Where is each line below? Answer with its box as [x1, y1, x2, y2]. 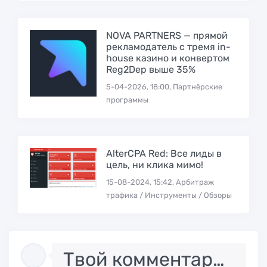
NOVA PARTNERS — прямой [105, 30, 228, 42]
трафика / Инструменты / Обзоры [105, 190, 232, 200]
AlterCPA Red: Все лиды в [105, 147, 222, 159]
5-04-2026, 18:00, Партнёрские [105, 82, 222, 92]
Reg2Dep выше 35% [105, 64, 195, 76]
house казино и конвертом [105, 52, 229, 64]
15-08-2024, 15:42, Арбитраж [105, 177, 214, 187]
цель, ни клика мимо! [105, 159, 203, 170]
